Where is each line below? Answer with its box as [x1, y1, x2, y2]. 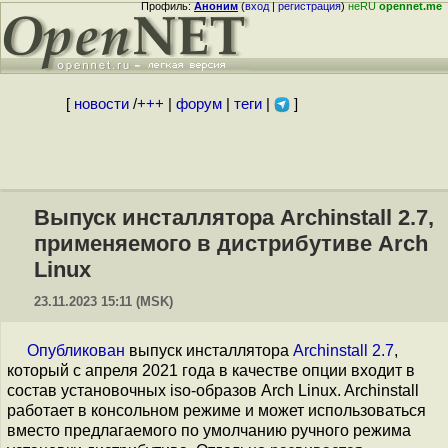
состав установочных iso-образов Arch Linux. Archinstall [7, 382, 419, 399]
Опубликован [27, 342, 125, 359]
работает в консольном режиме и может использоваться [7, 402, 426, 419]
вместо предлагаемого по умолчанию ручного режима [7, 422, 411, 439]
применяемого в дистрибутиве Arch [34, 231, 428, 256]
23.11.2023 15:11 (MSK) [34, 294, 173, 309]
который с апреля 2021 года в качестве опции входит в [7, 362, 415, 379]
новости [73, 96, 129, 112]
